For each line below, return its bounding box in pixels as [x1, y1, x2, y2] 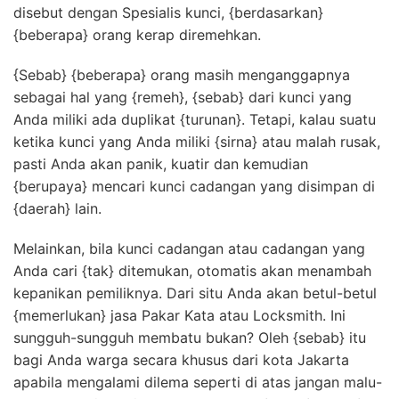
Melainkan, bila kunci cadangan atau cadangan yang [13, 239, 365, 257]
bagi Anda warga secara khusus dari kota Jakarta [13, 350, 349, 369]
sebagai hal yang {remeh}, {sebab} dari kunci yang [13, 87, 352, 106]
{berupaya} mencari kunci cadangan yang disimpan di [13, 176, 375, 195]
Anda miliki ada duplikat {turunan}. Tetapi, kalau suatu [13, 110, 376, 128]
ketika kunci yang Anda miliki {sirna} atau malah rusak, [13, 132, 380, 151]
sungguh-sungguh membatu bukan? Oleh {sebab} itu [13, 328, 366, 346]
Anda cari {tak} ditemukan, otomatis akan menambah [13, 261, 371, 280]
